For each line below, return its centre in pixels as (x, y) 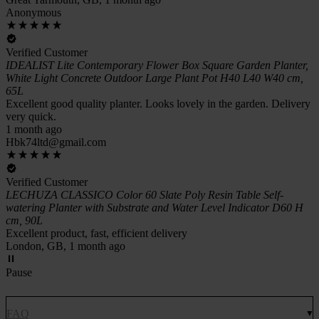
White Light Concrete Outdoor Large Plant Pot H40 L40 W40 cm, (155, 78)
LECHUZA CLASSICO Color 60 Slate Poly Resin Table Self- (145, 194)
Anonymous (33, 12)
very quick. (31, 116)
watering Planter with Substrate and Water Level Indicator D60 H (155, 207)
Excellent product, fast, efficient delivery (96, 233)
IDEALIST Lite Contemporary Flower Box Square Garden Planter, (157, 65)
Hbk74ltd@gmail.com (56, 142)
